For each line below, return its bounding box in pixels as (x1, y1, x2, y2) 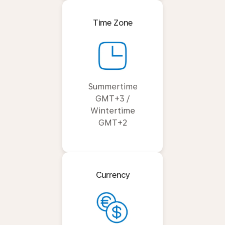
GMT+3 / (95, 93, 130, 103)
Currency (95, 170, 130, 180)
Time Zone (92, 18, 133, 28)
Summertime (87, 81, 138, 91)
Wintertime (90, 105, 135, 116)
